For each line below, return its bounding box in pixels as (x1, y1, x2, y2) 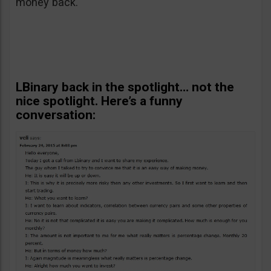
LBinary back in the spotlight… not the (16, 79, 234, 94)
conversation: (16, 107, 96, 122)
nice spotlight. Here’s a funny (16, 93, 183, 108)
